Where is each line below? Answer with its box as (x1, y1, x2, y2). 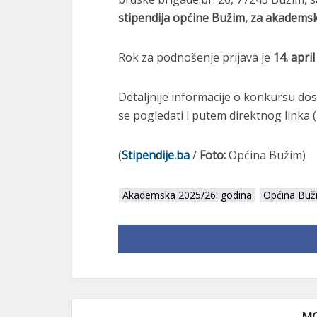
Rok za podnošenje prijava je (118, 50, 273, 65)
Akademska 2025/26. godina (122, 188, 252, 202)
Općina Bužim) (226, 147, 306, 163)
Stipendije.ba (122, 147, 190, 163)
